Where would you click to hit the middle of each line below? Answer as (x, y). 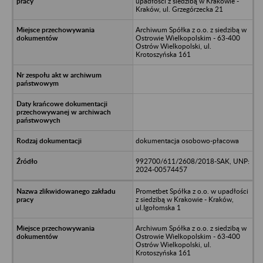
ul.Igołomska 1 (158, 207)
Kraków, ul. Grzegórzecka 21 (179, 9)
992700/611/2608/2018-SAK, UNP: (192, 161)
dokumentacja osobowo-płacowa (187, 140)
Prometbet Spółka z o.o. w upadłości (192, 191)
